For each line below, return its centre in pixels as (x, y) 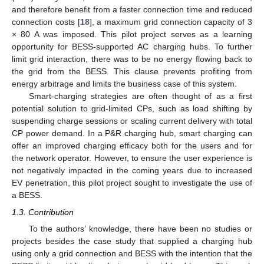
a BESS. (27, 195)
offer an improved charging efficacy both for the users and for (132, 146)
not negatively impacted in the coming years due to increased (132, 171)
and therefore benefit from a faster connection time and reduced (132, 10)
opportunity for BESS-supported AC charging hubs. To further (132, 47)
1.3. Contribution (43, 212)
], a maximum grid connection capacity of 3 (171, 22)
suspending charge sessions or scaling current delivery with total (132, 121)
